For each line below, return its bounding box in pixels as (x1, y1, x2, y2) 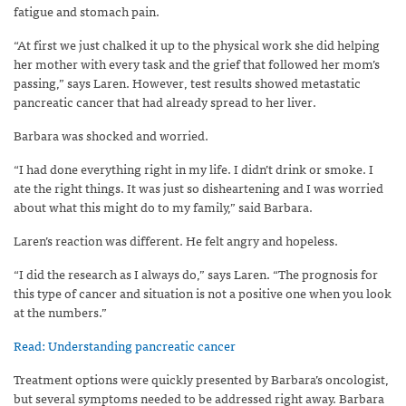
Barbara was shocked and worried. (14, 124, 208, 145)
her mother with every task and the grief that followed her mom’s (14, 53, 380, 73)
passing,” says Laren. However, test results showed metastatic (14, 72, 361, 92)
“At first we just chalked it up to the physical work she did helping (14, 34, 380, 54)
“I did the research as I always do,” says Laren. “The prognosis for (14, 263, 378, 284)
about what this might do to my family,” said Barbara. (14, 196, 313, 217)
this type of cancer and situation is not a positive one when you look (14, 282, 391, 303)
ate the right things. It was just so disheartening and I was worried (14, 177, 383, 198)
